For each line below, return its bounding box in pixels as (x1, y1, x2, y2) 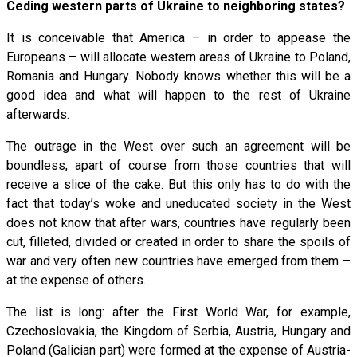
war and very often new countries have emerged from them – (6, 253, 351, 269)
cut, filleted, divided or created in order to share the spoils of (6, 233, 351, 249)
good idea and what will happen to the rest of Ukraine (6, 87, 351, 103)
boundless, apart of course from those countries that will (6, 157, 351, 173)
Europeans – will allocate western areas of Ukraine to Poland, (6, 49, 351, 65)
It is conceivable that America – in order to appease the (6, 29, 351, 45)
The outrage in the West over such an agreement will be (6, 138, 351, 154)
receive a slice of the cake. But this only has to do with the (6, 176, 351, 192)
